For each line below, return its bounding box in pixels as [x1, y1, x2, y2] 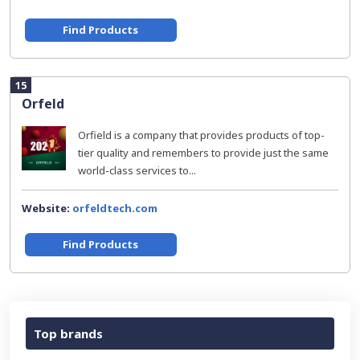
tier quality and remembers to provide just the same [78, 145, 329, 160]
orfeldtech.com [72, 201, 157, 215]
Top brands [34, 325, 103, 342]
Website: [22, 201, 72, 215]
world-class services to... [78, 163, 196, 178]
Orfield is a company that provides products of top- [78, 128, 325, 142]
